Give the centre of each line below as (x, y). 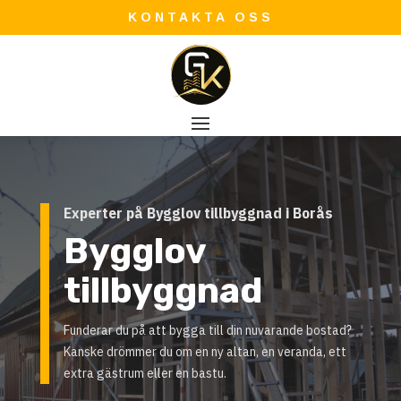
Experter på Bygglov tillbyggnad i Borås (198, 213)
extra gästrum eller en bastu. (145, 373)
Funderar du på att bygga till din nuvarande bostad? (207, 330)
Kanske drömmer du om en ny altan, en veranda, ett (205, 351)
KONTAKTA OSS (200, 17)
